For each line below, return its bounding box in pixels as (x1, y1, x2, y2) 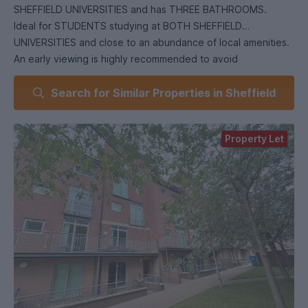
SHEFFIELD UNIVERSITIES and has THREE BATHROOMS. (14, 3, 269, 15)
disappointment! (14, 69, 90, 81)
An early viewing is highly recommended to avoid (14, 53, 238, 65)
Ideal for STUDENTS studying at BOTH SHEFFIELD (14, 20, 242, 32)
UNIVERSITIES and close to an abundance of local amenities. (14, 36, 292, 48)
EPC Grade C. (14, 86, 76, 98)
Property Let (225, 133, 284, 144)
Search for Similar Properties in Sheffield (50, 85, 276, 100)
